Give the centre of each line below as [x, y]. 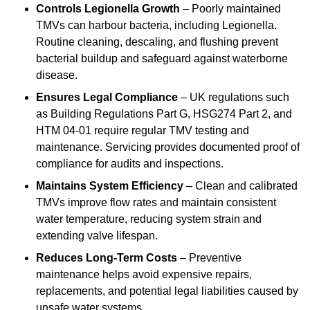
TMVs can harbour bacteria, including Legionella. [156, 26]
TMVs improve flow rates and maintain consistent [156, 203]
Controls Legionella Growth [108, 9]
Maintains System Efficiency [110, 186]
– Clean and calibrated [240, 186]
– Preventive [209, 258]
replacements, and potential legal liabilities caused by [167, 291]
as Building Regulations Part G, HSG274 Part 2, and [164, 114]
